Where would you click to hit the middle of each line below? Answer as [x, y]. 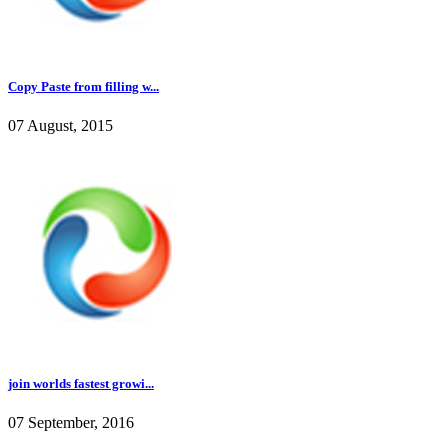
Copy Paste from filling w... [83, 86]
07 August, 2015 [60, 126]
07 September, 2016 [71, 423]
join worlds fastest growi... [81, 384]
